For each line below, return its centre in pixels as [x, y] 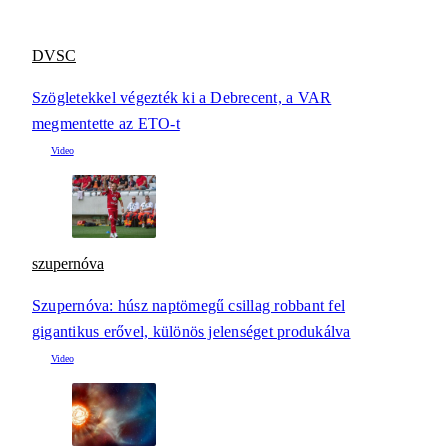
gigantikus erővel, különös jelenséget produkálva [191, 332]
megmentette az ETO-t [106, 123]
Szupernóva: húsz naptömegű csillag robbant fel [189, 306]
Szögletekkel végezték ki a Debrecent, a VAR [182, 97]
